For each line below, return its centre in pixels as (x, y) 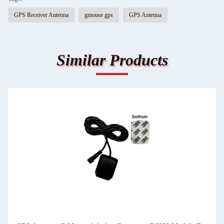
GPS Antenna (145, 15)
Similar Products (112, 60)
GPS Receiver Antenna (41, 15)
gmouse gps (99, 15)
